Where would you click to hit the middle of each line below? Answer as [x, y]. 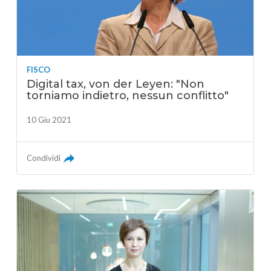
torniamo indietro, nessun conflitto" [128, 95]
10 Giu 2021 [49, 119]
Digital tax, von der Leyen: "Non [116, 84]
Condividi [44, 158]
